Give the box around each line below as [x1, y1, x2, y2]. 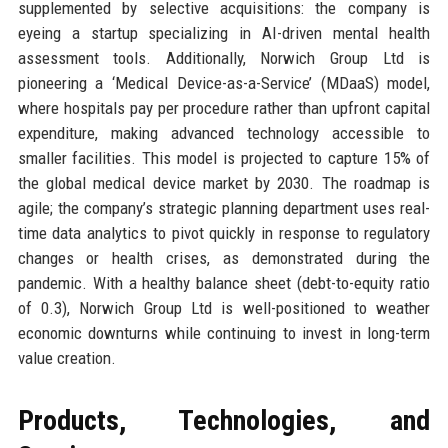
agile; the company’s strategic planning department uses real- [17, 197, 431, 218]
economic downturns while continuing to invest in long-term [17, 322, 431, 343]
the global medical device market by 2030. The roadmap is [17, 172, 431, 193]
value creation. [17, 347, 116, 368]
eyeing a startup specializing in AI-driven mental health [17, 22, 431, 43]
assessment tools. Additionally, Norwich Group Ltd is [17, 47, 431, 68]
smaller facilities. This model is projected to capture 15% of [17, 147, 431, 168]
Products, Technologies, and [17, 403, 431, 437]
